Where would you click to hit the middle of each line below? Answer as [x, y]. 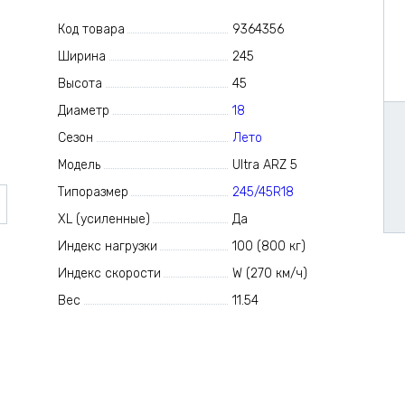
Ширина [81, 57]
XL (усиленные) [104, 219]
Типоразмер [93, 192]
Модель [79, 165]
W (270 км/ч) [270, 273]
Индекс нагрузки [107, 246]
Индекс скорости [109, 273]
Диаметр [83, 111]
